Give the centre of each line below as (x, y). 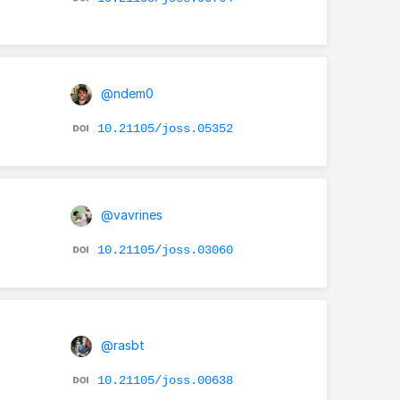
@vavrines (129, 214)
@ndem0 (125, 93)
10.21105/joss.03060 (165, 250)
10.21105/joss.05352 (165, 128)
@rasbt (121, 346)
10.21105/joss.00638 (165, 381)
